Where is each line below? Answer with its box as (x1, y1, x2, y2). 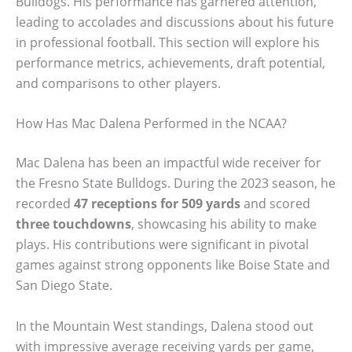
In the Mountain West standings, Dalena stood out (16, 317, 313, 335)
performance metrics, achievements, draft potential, (16, 53, 325, 71)
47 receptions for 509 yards (74, 195, 240, 213)
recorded (16, 195, 74, 213)
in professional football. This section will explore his (16, 33, 320, 51)
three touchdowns (16, 215, 131, 233)
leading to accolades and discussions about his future (16, 13, 334, 31)
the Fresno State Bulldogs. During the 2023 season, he (16, 174, 335, 192)
